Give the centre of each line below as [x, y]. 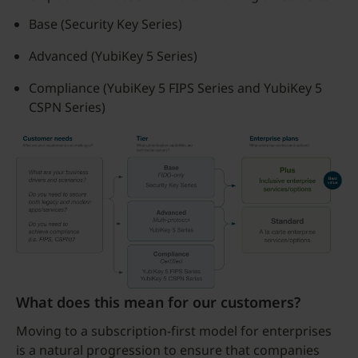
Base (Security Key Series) [105, 24]
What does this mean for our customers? [158, 302]
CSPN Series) [67, 107]
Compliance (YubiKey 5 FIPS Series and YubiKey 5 [175, 88]
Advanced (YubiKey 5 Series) [113, 56]
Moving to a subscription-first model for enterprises [174, 331]
